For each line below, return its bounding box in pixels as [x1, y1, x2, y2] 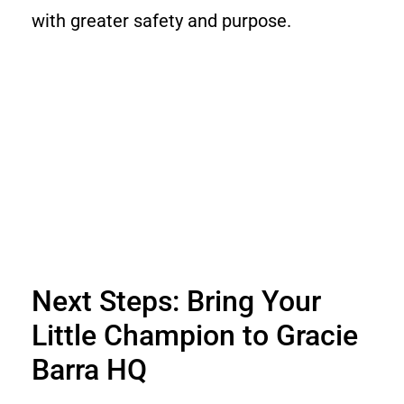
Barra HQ [32, 353, 147, 388]
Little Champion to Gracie [32, 318, 358, 353]
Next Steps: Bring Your [32, 284, 321, 319]
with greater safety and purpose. [32, 9, 291, 32]
